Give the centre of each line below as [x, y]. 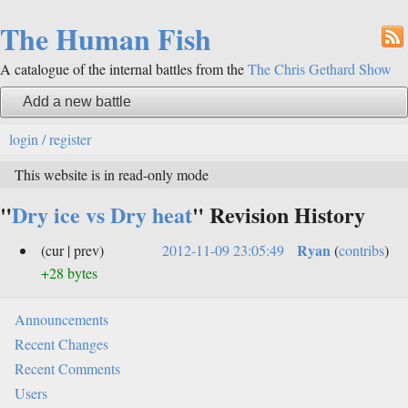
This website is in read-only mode [112, 175]
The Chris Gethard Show [320, 69]
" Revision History [279, 215]
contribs [362, 250]
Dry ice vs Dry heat [102, 215]
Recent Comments [67, 369]
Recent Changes [61, 344]
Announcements [61, 320]
